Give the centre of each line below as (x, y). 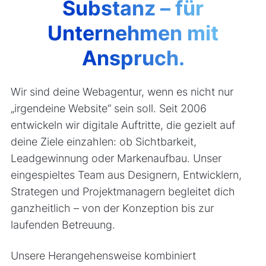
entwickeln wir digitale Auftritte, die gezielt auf (123, 125)
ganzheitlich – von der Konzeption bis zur (112, 208)
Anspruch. (133, 58)
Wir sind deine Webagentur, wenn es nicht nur (122, 91)
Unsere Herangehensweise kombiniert (103, 255)
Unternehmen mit (133, 33)
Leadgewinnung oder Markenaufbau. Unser (116, 158)
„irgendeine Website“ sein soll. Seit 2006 (108, 108)
